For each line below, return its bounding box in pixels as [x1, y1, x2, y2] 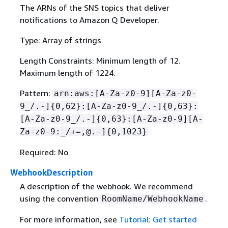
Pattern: [19, 88, 52, 98]
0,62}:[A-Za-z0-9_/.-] [55, 101, 162, 111]
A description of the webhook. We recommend [19, 181, 193, 192]
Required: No [19, 147, 68, 157]
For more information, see [19, 214, 119, 225]
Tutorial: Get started [119, 214, 197, 225]
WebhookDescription [10, 167, 93, 178]
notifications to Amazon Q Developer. [19, 15, 159, 25]
